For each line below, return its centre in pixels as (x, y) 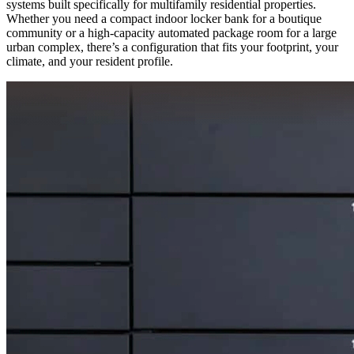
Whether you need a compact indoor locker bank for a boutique (164, 18)
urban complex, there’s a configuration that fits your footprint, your (172, 47)
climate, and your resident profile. (90, 61)
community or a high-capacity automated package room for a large (171, 32)
